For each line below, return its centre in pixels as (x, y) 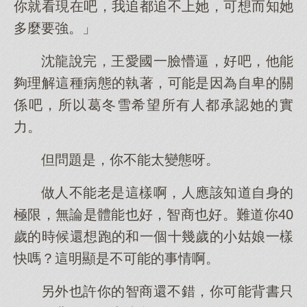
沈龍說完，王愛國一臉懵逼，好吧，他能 (167, 61)
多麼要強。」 (55, 28)
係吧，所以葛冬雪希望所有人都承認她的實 (153, 105)
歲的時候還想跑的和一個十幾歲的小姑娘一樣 (153, 236)
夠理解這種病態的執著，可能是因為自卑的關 (153, 83)
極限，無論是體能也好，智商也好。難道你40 (153, 214)
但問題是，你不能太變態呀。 (130, 160)
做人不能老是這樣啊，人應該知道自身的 (167, 193)
